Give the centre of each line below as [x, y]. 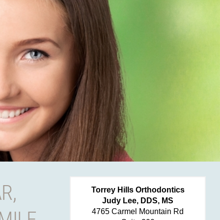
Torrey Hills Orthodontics [138, 190]
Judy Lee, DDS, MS [138, 201]
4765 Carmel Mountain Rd [138, 211]
